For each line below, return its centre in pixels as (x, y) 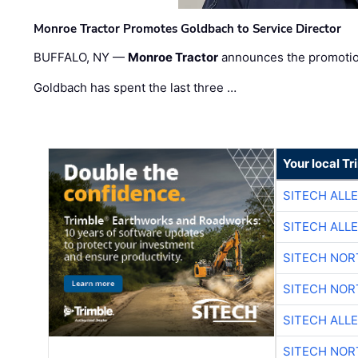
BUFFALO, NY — (81, 57)
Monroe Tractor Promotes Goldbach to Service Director (188, 29)
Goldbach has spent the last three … (135, 88)
